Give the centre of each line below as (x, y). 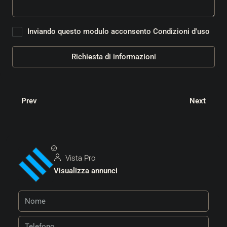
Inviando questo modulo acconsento (90, 32)
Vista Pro (79, 158)
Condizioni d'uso (181, 32)
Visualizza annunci (86, 171)
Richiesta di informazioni (113, 57)
